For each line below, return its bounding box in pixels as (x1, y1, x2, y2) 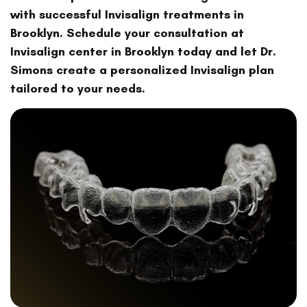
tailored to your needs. (10, 80, 145, 96)
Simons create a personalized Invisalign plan (10, 62, 274, 77)
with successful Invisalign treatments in (10, 6, 244, 22)
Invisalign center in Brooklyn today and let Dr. (10, 43, 276, 59)
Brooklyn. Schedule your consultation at (10, 25, 244, 40)
